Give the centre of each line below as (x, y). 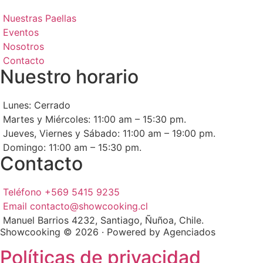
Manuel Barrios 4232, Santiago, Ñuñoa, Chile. (103, 220)
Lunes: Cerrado (37, 105)
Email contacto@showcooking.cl (75, 206)
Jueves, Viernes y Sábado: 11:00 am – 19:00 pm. (109, 133)
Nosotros (23, 46)
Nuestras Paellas (40, 18)
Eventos (21, 32)
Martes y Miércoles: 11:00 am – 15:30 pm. (95, 119)
